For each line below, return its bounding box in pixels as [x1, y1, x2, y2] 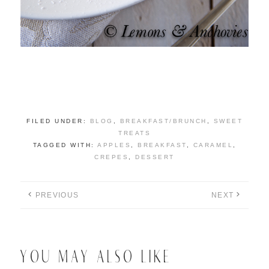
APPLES [97, 142, 131, 149]
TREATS [118, 130, 151, 137]
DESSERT [135, 154, 175, 161]
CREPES [94, 154, 129, 161]
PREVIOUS [35, 191, 79, 200]
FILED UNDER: [26, 118, 90, 125]
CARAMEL [193, 142, 233, 149]
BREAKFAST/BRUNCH [119, 118, 207, 125]
